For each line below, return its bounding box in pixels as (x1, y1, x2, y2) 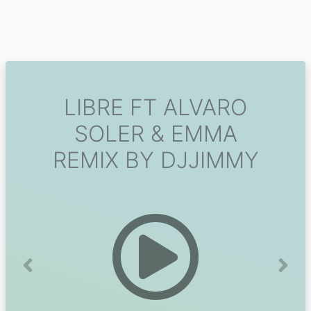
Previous (26, 265, 72, 280)
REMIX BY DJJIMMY (52, 146, 259, 174)
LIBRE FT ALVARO (64, 94, 247, 121)
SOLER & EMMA (74, 120, 237, 147)
